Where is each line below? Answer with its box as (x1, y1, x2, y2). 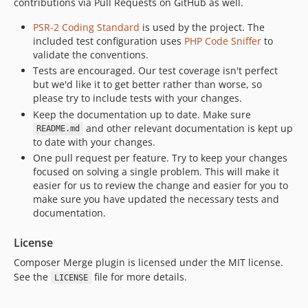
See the (14, 270, 51, 283)
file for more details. (91, 270, 187, 283)
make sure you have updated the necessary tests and (33, 192, 279, 206)
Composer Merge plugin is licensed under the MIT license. (14, 256, 283, 269)
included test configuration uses (33, 34, 184, 47)
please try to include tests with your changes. (33, 91, 242, 104)
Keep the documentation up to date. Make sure (33, 107, 251, 121)
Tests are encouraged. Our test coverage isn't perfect (33, 64, 278, 77)
